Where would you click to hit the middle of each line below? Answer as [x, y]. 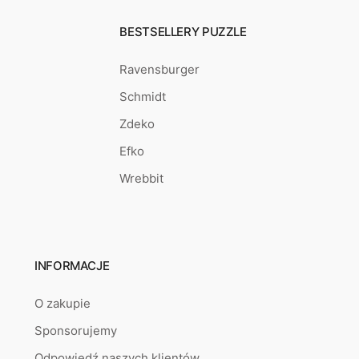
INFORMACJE [72, 266]
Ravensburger [160, 69]
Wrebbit [142, 178]
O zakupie [63, 304]
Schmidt [143, 96]
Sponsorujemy [76, 331]
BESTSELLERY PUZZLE [183, 31]
